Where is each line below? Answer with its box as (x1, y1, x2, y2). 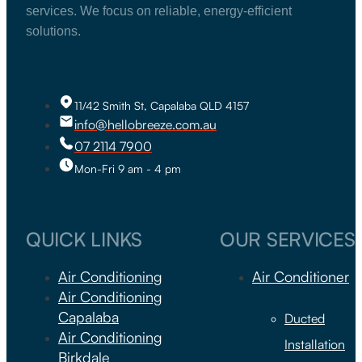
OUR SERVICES (220, 227, 356, 252)
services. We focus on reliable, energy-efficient (26, 4, 292, 19)
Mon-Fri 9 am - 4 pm (74, 162, 181, 176)
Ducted (284, 310, 325, 327)
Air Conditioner (252, 267, 349, 286)
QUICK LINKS (26, 227, 142, 252)
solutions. (26, 24, 81, 39)
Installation (284, 336, 345, 353)
